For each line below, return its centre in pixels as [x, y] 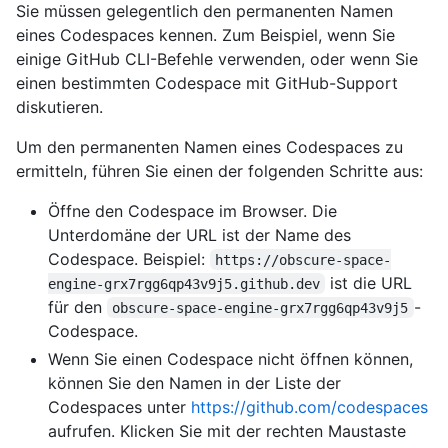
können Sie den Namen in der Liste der [194, 382]
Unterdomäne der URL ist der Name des [199, 234]
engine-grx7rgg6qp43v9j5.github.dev [184, 283]
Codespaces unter [119, 406]
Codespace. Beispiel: [129, 258]
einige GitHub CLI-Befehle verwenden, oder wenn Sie [217, 58]
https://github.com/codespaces [309, 406]
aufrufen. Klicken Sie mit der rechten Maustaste [227, 430]
